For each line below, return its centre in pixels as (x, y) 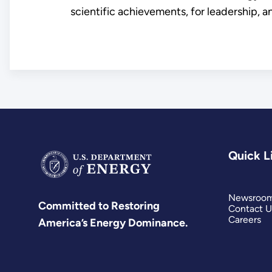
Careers (244, 220)
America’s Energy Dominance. (113, 223)
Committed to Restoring (99, 206)
